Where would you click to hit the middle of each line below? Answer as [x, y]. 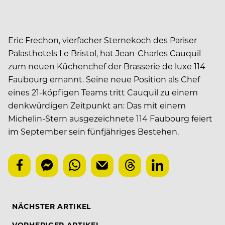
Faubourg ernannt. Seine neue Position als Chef [104, 79]
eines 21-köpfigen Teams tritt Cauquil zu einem [103, 92]
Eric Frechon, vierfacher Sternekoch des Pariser [102, 40]
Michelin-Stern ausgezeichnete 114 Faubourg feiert [110, 118]
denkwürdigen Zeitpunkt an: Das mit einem [97, 105]
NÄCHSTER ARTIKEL [52, 206]
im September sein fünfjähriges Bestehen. [93, 131]
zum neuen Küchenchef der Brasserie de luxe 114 [107, 66]
